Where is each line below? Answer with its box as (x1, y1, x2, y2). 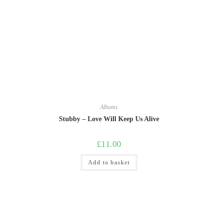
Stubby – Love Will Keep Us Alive (59, 115, 159, 123)
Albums (100, 104, 118, 110)
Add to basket (88, 159, 130, 166)
